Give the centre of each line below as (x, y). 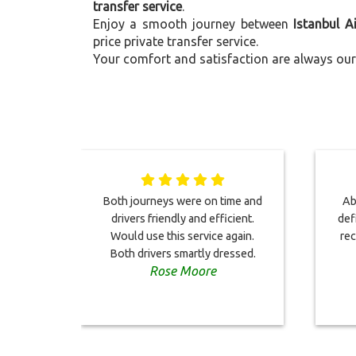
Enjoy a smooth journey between (193, 24)
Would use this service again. (182, 236)
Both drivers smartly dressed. (182, 253)
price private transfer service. (176, 41)
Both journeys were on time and (182, 201)
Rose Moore (182, 271)
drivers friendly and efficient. (182, 219)
